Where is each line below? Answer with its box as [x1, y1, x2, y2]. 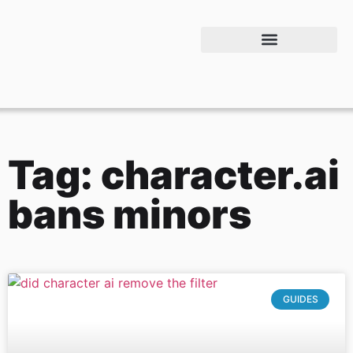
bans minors [8, 191, 251, 238]
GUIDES [282, 293, 318, 306]
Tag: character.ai [8, 151, 340, 199]
